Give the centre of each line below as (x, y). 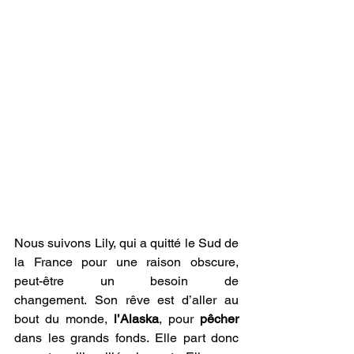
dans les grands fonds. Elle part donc (126, 337)
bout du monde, (64, 318)
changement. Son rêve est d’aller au (126, 299)
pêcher (219, 318)
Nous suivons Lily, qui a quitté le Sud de (126, 243)
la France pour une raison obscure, (126, 262)
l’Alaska (136, 318)
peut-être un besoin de (126, 281)
